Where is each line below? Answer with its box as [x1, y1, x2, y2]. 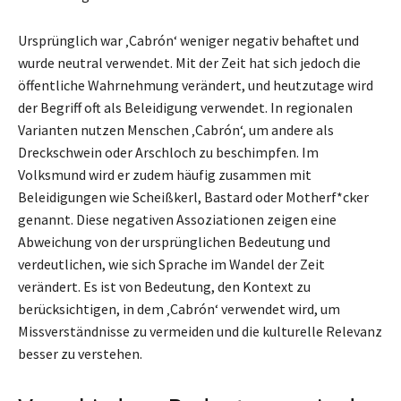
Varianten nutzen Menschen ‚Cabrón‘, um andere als [18, 120, 334, 139]
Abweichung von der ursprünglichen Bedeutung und [18, 232, 330, 251]
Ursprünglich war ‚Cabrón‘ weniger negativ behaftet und [18, 30, 359, 49]
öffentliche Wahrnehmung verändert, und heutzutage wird [18, 75, 373, 94]
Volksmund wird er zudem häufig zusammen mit [18, 165, 311, 183]
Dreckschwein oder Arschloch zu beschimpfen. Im [18, 142, 319, 161]
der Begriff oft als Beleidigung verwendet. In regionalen [18, 98, 353, 116]
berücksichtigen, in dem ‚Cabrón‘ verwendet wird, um [18, 299, 340, 318]
